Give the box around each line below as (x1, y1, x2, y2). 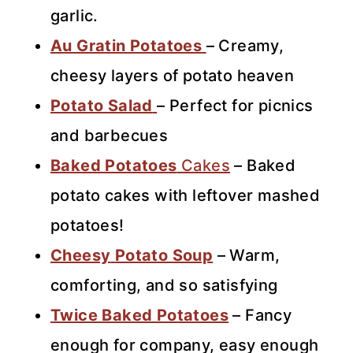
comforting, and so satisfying (50, 275, 278, 295)
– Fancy (229, 305, 292, 325)
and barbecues (50, 125, 169, 145)
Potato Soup (114, 245, 214, 265)
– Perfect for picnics (157, 95, 314, 115)
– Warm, (213, 245, 281, 265)
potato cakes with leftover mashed (50, 185, 321, 205)
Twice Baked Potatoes (50, 305, 229, 325)
